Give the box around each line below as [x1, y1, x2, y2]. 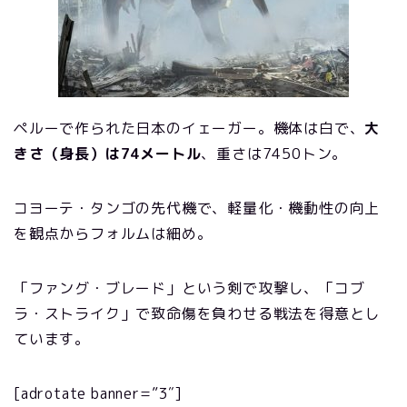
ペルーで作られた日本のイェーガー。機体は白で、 [14, 118, 365, 139]
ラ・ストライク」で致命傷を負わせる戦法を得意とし [14, 303, 381, 324]
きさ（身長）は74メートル [14, 144, 202, 164]
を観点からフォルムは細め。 [14, 223, 213, 244]
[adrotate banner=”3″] [14, 383, 183, 404]
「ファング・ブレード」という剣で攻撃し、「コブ [14, 278, 365, 299]
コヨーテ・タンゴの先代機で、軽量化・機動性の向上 [14, 198, 381, 219]
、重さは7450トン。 [201, 144, 348, 164]
